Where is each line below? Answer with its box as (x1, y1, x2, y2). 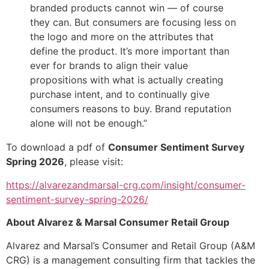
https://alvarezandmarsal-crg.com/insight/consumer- (6, 178, 246, 191)
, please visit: (64, 156, 123, 168)
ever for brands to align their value (30, 59, 188, 72)
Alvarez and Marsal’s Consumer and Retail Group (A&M (6, 239, 255, 252)
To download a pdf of (6, 141, 108, 154)
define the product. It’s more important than (30, 45, 229, 58)
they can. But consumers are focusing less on (30, 16, 236, 29)
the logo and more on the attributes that (30, 31, 214, 43)
